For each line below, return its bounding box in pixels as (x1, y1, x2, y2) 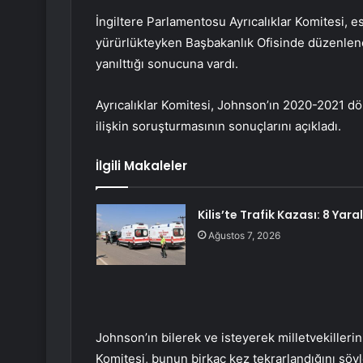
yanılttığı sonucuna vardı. (96, 56, 238, 72)
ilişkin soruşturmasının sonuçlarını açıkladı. (96, 118, 341, 135)
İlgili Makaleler (96, 157, 187, 175)
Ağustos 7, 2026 (207, 229, 280, 242)
